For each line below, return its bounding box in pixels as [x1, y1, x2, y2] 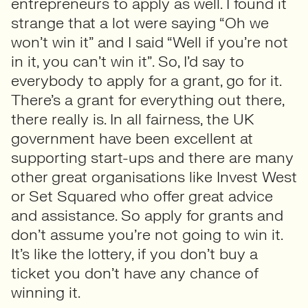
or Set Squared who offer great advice [11, 186, 273, 206]
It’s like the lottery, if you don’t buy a [11, 244, 258, 264]
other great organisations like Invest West [11, 167, 297, 187]
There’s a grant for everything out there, [11, 90, 284, 110]
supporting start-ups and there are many [11, 148, 294, 168]
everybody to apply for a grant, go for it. [11, 71, 281, 91]
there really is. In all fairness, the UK [11, 109, 254, 129]
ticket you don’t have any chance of [11, 263, 258, 283]
